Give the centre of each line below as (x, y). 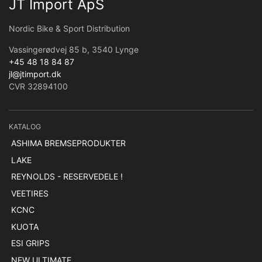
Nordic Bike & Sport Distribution (69, 28)
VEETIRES (30, 193)
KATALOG (25, 126)
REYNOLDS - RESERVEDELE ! (67, 177)
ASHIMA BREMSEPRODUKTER (68, 143)
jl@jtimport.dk (35, 74)
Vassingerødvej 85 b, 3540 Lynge (74, 49)
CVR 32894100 (38, 86)
